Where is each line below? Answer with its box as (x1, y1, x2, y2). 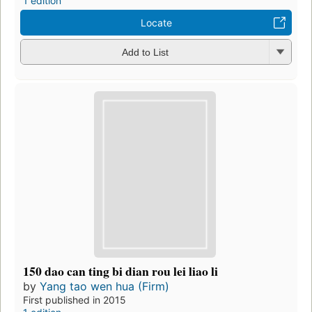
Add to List (121, 47, 169, 58)
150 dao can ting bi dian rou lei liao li (23, 262, 218, 281)
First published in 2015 (23, 294, 126, 306)
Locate (140, 16, 172, 29)
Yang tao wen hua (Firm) (40, 279, 169, 294)
